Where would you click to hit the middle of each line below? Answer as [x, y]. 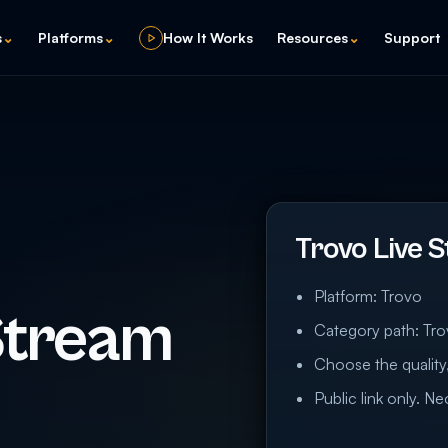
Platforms [70, 37]
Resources [312, 37]
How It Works [208, 37]
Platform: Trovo [368, 295]
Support [412, 37]
